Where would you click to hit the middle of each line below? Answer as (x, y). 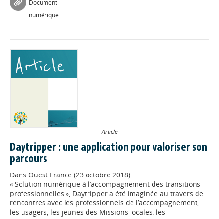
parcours (29, 159)
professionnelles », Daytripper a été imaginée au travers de (107, 193)
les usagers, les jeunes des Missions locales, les (88, 212)
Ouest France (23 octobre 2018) (79, 175)
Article (109, 131)
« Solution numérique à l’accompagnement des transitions (105, 184)
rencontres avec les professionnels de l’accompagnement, (104, 203)
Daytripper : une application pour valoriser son (109, 148)
